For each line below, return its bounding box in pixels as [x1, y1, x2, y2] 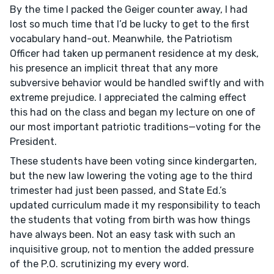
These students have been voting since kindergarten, [10, 155, 257, 167]
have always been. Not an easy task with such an [10, 229, 235, 240]
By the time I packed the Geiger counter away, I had [10, 4, 248, 15]
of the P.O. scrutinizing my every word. [10, 258, 189, 270]
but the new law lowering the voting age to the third [10, 170, 253, 182]
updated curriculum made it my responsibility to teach [10, 199, 261, 211]
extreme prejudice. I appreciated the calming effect [10, 92, 246, 103]
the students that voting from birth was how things [10, 214, 250, 226]
